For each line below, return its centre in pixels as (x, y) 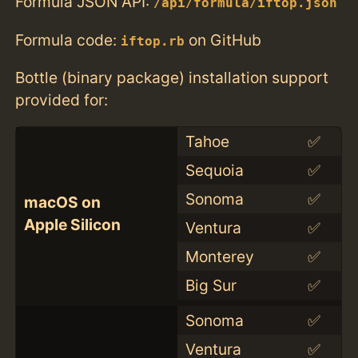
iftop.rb (153, 41)
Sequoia (214, 170)
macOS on (62, 202)
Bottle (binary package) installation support (172, 77)
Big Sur (211, 285)
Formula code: (68, 40)
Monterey (219, 256)
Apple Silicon (72, 224)
